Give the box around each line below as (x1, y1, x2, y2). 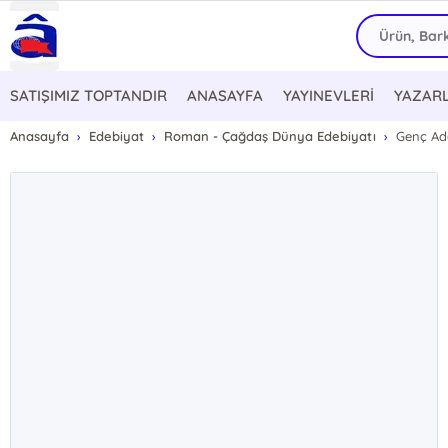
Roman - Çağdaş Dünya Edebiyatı (164, 128, 376, 144)
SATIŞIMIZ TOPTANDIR (10, 86, 168, 105)
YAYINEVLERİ (283, 86, 375, 105)
